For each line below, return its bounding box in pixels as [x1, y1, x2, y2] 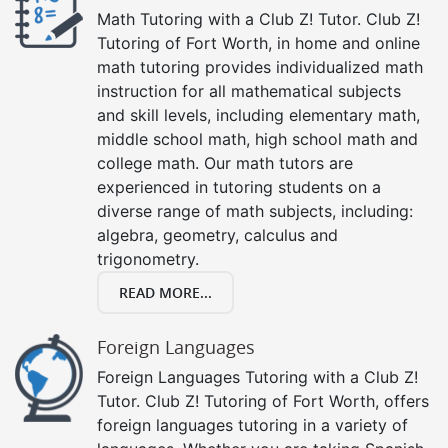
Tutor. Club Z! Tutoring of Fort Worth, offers [97, 390, 429, 411]
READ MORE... [119, 282, 212, 302]
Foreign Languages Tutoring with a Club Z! [97, 366, 418, 387]
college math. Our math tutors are [97, 152, 353, 173]
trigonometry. [97, 248, 199, 269]
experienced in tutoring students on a [97, 176, 381, 197]
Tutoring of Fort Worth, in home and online [97, 32, 420, 53]
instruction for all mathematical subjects [97, 80, 401, 101]
